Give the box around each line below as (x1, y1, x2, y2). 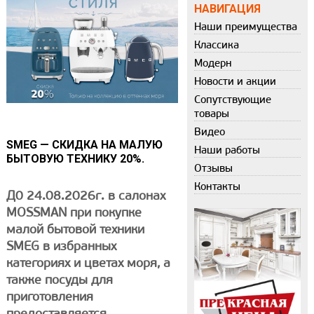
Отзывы (194, 162, 233, 175)
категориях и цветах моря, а (6, 255, 170, 271)
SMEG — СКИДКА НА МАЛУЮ (6, 138, 163, 152)
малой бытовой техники (6, 221, 144, 238)
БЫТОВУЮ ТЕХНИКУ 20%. (6, 152, 144, 166)
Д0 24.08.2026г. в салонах (6, 188, 165, 204)
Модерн (194, 57, 233, 70)
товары (194, 107, 230, 121)
